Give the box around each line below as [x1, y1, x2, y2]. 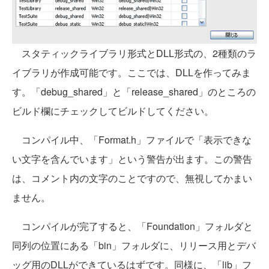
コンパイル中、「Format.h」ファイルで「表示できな [12, 133, 252, 147]
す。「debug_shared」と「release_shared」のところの [12, 85, 256, 99]
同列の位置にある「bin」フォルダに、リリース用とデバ [12, 238, 256, 253]
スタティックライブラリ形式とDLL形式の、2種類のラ [12, 46, 256, 61]
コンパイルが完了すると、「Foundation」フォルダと [12, 219, 253, 234]
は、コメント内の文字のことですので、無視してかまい [12, 171, 252, 186]
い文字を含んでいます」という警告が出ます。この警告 [12, 152, 252, 166]
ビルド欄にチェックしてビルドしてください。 [12, 104, 214, 118]
